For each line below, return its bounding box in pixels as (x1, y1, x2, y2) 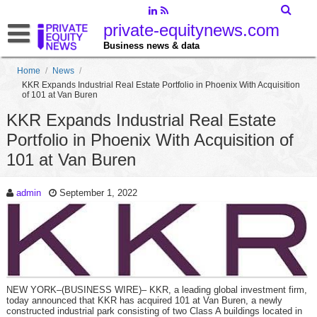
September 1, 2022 (59, 188, 137, 198)
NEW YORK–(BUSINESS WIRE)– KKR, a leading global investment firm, (6, 284, 307, 296)
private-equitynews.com (103, 21, 279, 40)
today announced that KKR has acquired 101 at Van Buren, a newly (6, 295, 282, 306)
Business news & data (103, 40, 200, 51)
